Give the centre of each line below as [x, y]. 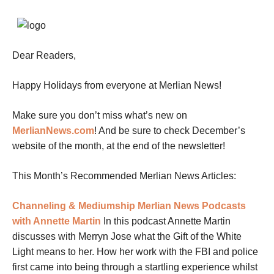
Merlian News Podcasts [192, 206]
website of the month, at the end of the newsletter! [119, 146]
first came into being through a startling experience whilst [135, 267]
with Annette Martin [57, 221]
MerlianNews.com [53, 131]
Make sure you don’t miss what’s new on [100, 116]
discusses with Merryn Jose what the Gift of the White [127, 237]
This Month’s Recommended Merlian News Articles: [124, 176]
